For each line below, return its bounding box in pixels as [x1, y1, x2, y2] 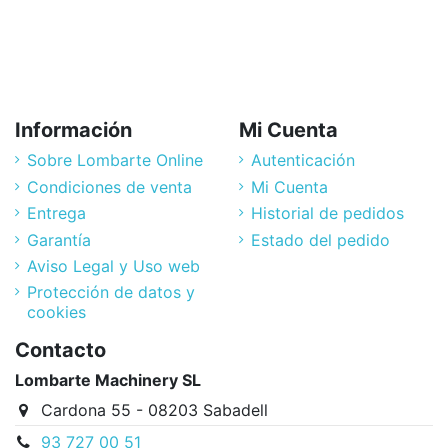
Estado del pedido [251, 229, 390, 250]
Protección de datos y [27, 282, 195, 303]
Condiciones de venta [27, 176, 192, 197]
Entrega [27, 203, 86, 224]
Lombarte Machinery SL [15, 370, 201, 391]
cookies [27, 302, 86, 323]
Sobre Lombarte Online [27, 150, 203, 171]
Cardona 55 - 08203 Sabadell [40, 399, 268, 420]
